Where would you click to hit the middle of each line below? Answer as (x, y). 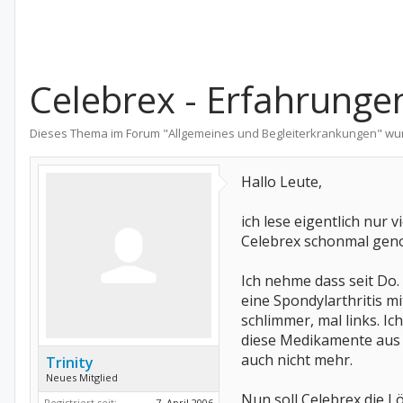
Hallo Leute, (282, 182)
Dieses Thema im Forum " (99, 133)
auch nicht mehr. (297, 360)
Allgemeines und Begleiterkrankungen (273, 133)
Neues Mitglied (82, 377)
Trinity (70, 363)
